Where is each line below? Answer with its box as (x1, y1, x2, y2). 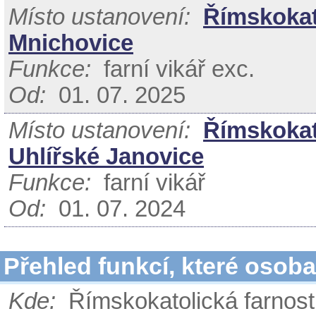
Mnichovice (8, 30, 133, 56)
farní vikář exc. (91, 56, 255, 82)
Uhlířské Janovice (8, 144, 204, 169)
